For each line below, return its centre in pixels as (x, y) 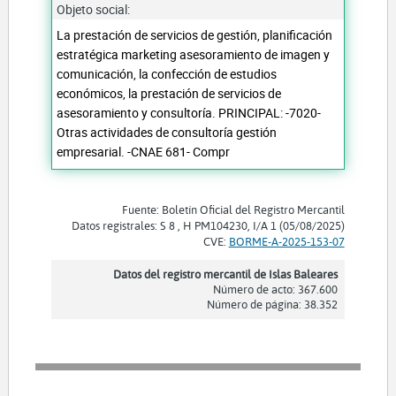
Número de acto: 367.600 (275, 289)
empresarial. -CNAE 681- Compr (144, 152)
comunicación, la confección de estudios (167, 74)
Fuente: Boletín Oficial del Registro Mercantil (233, 210)
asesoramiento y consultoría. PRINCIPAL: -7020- (189, 113)
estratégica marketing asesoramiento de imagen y (194, 55)
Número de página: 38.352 (272, 305)
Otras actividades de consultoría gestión (167, 133)
